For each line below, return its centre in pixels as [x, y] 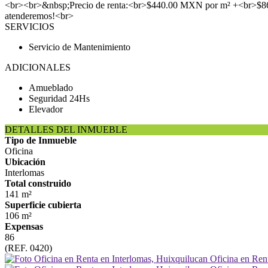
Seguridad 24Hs [59, 98]
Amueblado [51, 88]
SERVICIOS [30, 27]
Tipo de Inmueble [41, 140]
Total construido [38, 183]
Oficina [19, 151]
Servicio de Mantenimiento [80, 47]
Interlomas [25, 173]
